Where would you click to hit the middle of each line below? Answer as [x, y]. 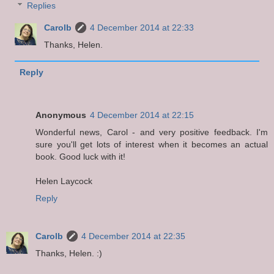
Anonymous [61, 115]
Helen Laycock [64, 181]
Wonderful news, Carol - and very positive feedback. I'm [152, 132]
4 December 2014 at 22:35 [133, 236]
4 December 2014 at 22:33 [142, 28]
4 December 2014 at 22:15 [142, 115]
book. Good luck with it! [80, 157]
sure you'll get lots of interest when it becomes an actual [152, 145]
